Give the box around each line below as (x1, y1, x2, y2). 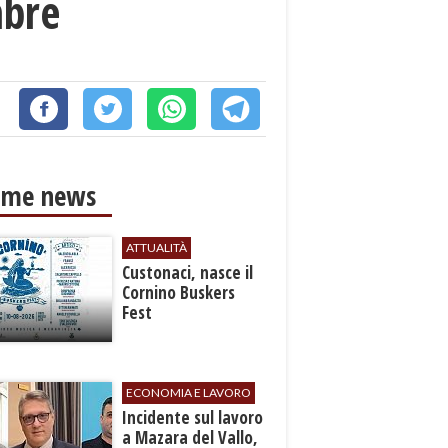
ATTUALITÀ (126, 240, 188, 255)
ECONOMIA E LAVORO (126, 385, 252, 400)
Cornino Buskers (122, 281, 236, 304)
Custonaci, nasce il (122, 261, 254, 284)
